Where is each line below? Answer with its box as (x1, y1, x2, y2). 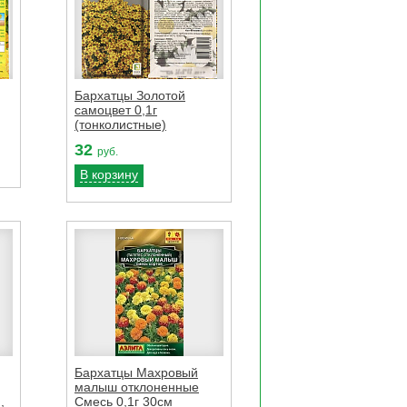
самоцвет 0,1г (74, 102, 157, 117)
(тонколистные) (74, 116, 166, 132)
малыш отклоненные (74, 379, 199, 394)
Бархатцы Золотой (74, 87, 185, 103)
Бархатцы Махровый (74, 364, 198, 380)
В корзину (80, 166, 138, 182)
